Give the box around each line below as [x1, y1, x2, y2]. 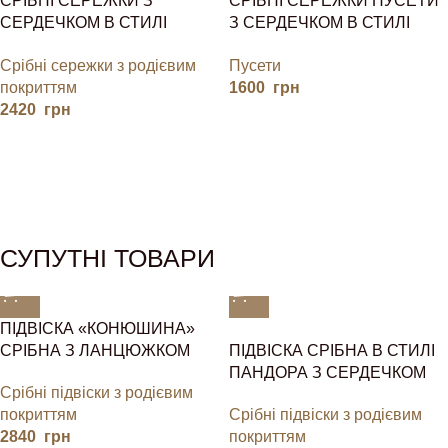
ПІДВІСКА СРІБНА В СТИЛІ [229, 342, 435, 360]
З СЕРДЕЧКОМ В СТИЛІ [229, 14, 410, 32]
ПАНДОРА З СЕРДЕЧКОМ [229, 364, 426, 382]
